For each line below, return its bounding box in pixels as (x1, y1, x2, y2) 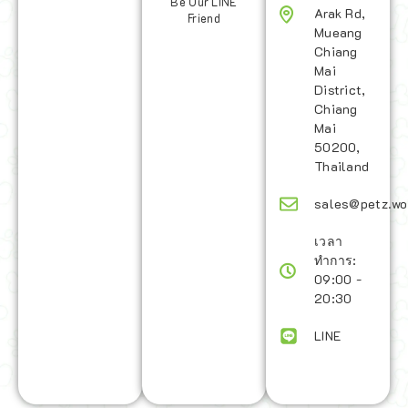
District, (314, 81, 366, 98)
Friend (188, 11, 220, 25)
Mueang (314, 24, 362, 41)
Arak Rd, (314, 5, 366, 22)
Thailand (314, 158, 370, 175)
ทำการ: (314, 251, 357, 269)
